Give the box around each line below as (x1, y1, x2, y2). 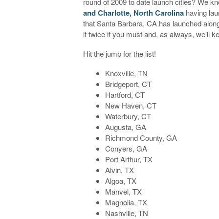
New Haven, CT (105, 100, 157, 110)
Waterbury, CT (105, 110, 152, 121)
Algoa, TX (105, 175, 137, 186)
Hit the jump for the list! (83, 48, 156, 59)
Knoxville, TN (105, 67, 148, 78)
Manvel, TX (105, 186, 142, 197)
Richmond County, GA (105, 132, 177, 143)
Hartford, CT (105, 89, 145, 100)
